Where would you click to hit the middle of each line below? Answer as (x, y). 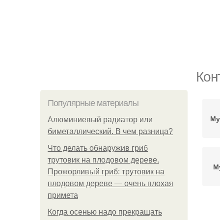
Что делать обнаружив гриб (98, 148)
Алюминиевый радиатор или (100, 120)
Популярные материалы (93, 103)
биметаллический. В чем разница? (110, 131)
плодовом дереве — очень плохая (110, 183)
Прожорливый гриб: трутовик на (106, 172)
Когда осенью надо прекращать (105, 212)
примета (63, 195)
